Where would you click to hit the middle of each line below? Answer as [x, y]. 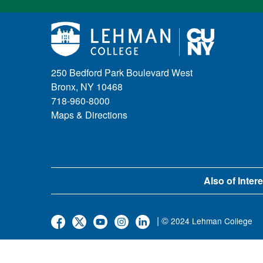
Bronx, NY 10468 [87, 87]
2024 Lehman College [212, 220]
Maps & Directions [89, 115]
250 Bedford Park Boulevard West [122, 73]
